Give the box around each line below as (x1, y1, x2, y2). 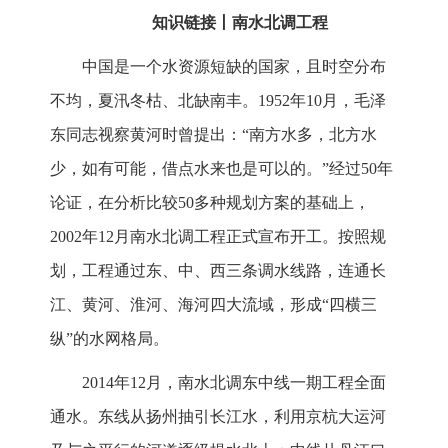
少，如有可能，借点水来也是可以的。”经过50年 (50, 160, 393, 178)
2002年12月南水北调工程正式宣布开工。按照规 (50, 228, 386, 246)
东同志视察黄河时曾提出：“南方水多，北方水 (50, 126, 377, 144)
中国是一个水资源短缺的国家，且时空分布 (82, 58, 386, 76)
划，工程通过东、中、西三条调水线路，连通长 (50, 262, 386, 280)
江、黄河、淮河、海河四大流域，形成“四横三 (50, 296, 377, 314)
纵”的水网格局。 (50, 330, 169, 348)
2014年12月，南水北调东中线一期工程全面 (82, 374, 386, 392)
